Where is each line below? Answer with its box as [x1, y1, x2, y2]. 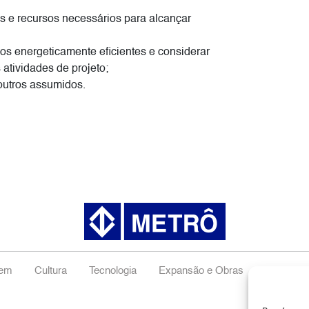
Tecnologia [88, 266, 137, 277]
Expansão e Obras [158, 266, 243, 277]
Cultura [34, 266, 67, 277]
